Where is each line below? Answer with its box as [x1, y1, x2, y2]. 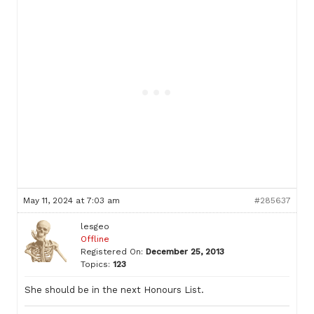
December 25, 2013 [146, 247, 224, 257]
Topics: [81, 259, 110, 269]
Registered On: [81, 247, 143, 257]
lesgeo [81, 221, 109, 231]
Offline [81, 234, 109, 244]
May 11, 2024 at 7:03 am [23, 196, 120, 205]
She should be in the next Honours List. [25, 285, 204, 295]
